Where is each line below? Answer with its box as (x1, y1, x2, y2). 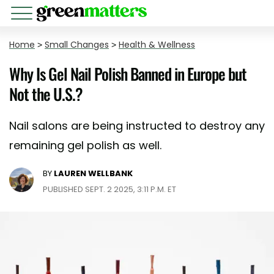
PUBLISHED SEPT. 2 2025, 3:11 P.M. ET (43, 183, 176, 195)
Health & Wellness (119, 39, 195, 51)
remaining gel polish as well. (9, 138, 161, 153)
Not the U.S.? (9, 82, 83, 106)
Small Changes (45, 39, 109, 51)
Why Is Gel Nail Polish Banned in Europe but (9, 62, 246, 86)
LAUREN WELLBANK (54, 168, 133, 179)
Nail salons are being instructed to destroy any (9, 118, 265, 133)
